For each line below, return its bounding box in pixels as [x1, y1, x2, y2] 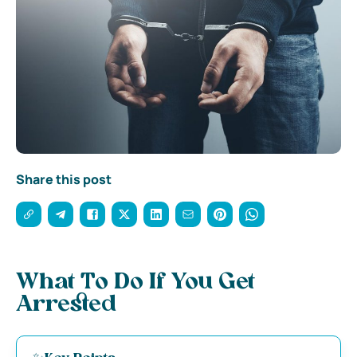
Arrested [16, 293, 116, 316]
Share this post [16, 170, 112, 188]
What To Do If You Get [16, 271, 255, 294]
